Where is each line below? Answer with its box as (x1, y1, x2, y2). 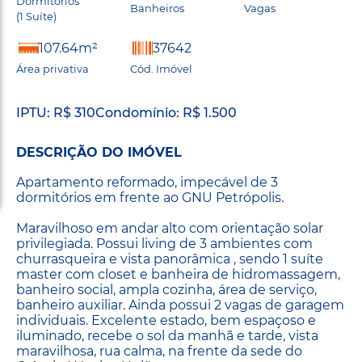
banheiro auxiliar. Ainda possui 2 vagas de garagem (16, 297, 344, 313)
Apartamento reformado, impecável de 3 (16, 174, 278, 190)
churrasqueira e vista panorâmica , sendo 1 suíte (16, 250, 323, 267)
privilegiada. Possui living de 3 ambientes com (16, 235, 313, 251)
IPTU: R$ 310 (16, 104, 95, 120)
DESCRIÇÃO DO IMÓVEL (16, 144, 182, 160)
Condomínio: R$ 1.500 (95, 104, 237, 120)
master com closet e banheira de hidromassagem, (16, 266, 340, 282)
